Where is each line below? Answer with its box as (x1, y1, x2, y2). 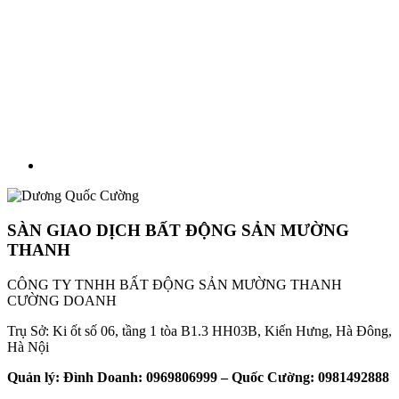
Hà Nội (7, 338, 49, 354)
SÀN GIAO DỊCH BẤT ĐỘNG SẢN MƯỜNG (7, 220, 349, 240)
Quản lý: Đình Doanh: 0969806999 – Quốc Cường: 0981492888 (7, 369, 389, 385)
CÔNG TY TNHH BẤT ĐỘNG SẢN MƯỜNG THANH (7, 276, 342, 292)
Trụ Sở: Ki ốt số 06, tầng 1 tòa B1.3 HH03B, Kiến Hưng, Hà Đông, (7, 322, 392, 338)
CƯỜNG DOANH (7, 292, 117, 308)
